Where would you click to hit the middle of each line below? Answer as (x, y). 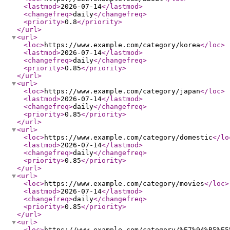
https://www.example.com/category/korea (122, 45)
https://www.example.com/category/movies (124, 184)
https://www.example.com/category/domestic (128, 137)
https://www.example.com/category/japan (122, 91)
